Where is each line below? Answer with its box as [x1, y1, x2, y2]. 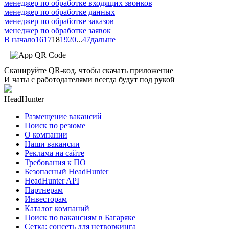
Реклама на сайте [25, 148, 84, 157]
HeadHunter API [25, 176, 79, 185]
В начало [4, 35, 35, 44]
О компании [25, 130, 67, 139]
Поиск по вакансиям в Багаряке [25, 213, 135, 222]
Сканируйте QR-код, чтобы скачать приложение [4, 65, 173, 75]
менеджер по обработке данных [4, 7, 115, 16]
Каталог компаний [25, 203, 89, 213]
